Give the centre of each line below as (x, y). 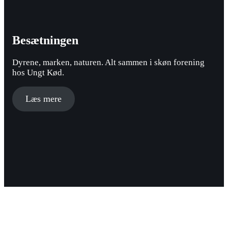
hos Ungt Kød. (38, 72)
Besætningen (45, 40)
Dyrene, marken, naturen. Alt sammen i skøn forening (108, 62)
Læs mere (43, 98)
